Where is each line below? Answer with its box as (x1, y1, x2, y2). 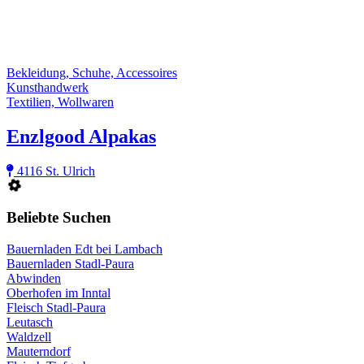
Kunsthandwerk (6, 80, 89, 95)
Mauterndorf (6, 344, 71, 358)
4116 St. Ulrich (14, 164, 95, 179)
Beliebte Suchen (6, 208, 111, 226)
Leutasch (6, 314, 53, 329)
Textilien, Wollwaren (6, 95, 114, 110)
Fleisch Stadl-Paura (6, 300, 106, 314)
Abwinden (6, 271, 61, 285)
